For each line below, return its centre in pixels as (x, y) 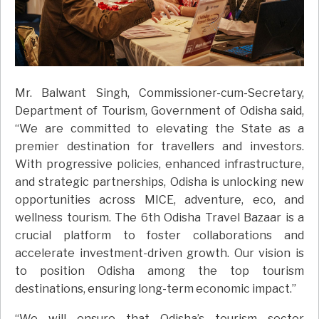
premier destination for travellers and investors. (159, 147)
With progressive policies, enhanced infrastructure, (159, 164)
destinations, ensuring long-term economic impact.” (156, 289)
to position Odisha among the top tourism (159, 271)
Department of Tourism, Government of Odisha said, (159, 111)
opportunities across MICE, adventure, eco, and (159, 200)
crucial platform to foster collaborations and (159, 236)
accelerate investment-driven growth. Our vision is (159, 253)
